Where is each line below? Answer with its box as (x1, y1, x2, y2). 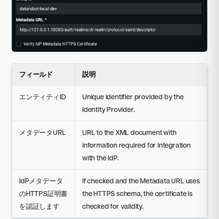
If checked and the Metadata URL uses (82, 176, 200, 185)
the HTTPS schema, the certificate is (82, 189, 193, 197)
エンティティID (19, 92, 66, 101)
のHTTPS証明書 (19, 189, 68, 197)
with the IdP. (82, 153, 119, 162)
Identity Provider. (82, 105, 135, 113)
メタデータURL (19, 128, 66, 136)
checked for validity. (82, 201, 144, 210)
